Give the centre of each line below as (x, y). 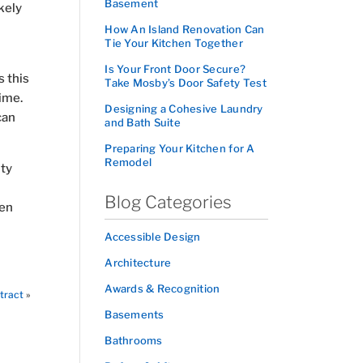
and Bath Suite (143, 122)
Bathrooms (134, 340)
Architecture (138, 263)
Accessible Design (153, 237)
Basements (135, 314)
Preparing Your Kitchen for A (180, 148)
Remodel (128, 162)
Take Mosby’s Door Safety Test (186, 83)
